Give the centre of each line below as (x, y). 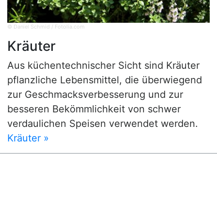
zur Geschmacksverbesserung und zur (95, 95)
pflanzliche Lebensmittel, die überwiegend (105, 80)
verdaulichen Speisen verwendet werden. (103, 124)
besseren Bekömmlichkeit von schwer (94, 109)
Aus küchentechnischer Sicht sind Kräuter (103, 66)
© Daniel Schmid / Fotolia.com (46, 27)
